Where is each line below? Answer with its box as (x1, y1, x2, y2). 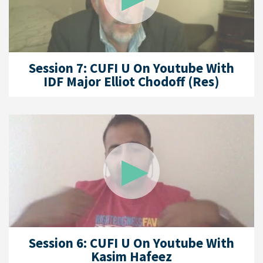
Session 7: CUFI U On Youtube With (29, 59, 234, 76)
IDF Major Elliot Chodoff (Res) (43, 73, 220, 90)
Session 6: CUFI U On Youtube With (29, 234, 234, 251)
